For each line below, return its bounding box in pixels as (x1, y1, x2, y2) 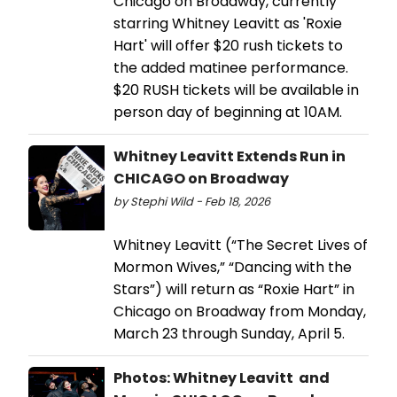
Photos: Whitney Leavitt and (113, 367, 330, 388)
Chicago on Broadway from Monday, (113, 300, 366, 322)
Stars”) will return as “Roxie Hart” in (113, 278, 354, 300)
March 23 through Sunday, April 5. (113, 323, 345, 344)
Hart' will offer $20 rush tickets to (113, 35, 343, 56)
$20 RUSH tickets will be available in (113, 79, 359, 100)
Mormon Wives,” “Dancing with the (113, 256, 352, 277)
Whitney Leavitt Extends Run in (113, 145, 346, 167)
